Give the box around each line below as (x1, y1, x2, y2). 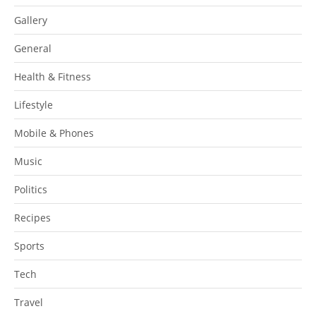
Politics (14, 182, 47, 196)
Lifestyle (14, 97, 53, 111)
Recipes (14, 210, 51, 224)
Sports (14, 238, 44, 253)
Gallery (14, 13, 47, 27)
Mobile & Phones (14, 126, 94, 140)
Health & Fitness (14, 69, 91, 83)
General (14, 41, 51, 55)
